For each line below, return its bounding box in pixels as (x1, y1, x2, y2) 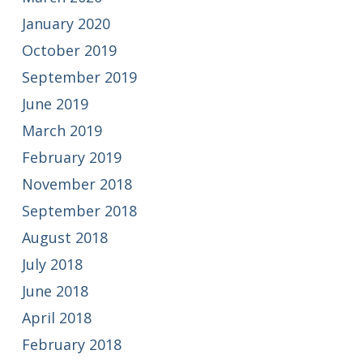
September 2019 (21, 66, 137, 87)
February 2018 (21, 334, 122, 354)
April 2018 (21, 307, 92, 327)
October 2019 (21, 40, 117, 60)
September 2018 (21, 200, 137, 220)
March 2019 (21, 120, 102, 140)
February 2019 (21, 147, 122, 167)
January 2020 (21, 13, 110, 33)
